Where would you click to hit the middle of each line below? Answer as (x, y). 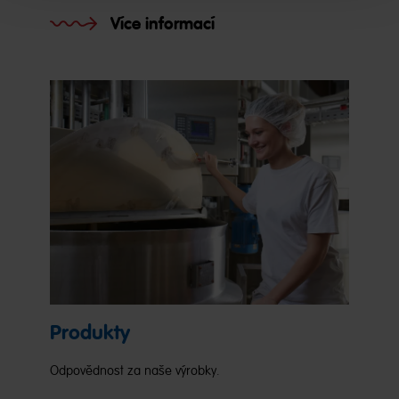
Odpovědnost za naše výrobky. (135, 370)
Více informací (163, 24)
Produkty (90, 333)
